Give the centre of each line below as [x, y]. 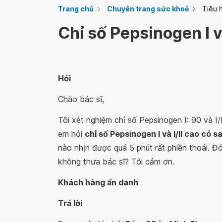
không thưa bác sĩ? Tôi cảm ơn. [116, 162]
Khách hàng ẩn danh [98, 182]
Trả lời [70, 203]
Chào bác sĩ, [81, 99]
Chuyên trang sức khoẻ [148, 9]
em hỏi [71, 134]
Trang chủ [76, 9]
